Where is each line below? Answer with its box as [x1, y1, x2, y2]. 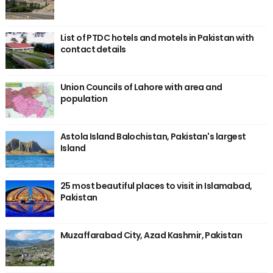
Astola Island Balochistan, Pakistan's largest [60, 130, 246, 143]
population [60, 93, 108, 105]
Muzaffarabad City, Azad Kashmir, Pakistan [60, 229, 242, 241]
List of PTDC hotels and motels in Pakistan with [60, 32, 254, 44]
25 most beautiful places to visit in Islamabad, [60, 180, 252, 192]
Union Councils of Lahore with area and [60, 81, 222, 93]
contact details [60, 43, 126, 55]
